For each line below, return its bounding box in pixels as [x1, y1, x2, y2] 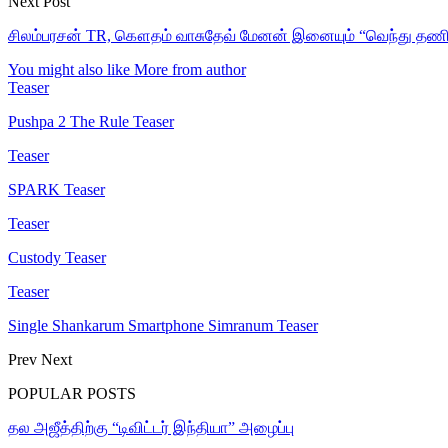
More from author [134, 60, 246, 78]
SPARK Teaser [8, 180, 105, 198]
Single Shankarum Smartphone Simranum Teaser [8, 316, 318, 334]
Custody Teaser [8, 248, 106, 266]
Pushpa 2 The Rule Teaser [8, 112, 174, 130]
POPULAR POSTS [8, 384, 136, 402]
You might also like [8, 60, 130, 78]
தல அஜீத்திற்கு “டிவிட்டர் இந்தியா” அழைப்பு [8, 418, 294, 436]
